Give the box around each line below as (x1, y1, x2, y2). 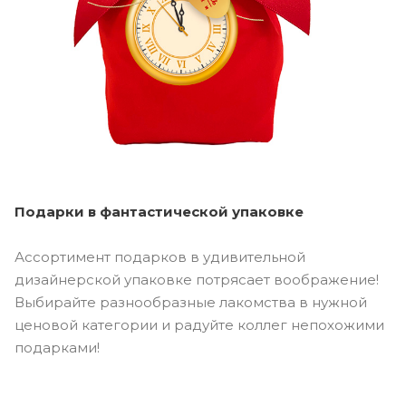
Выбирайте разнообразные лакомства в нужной (14, 293, 367, 311)
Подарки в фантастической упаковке (14, 202, 304, 220)
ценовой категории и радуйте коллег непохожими (14, 315, 384, 333)
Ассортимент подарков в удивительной (14, 247, 305, 266)
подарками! (14, 338, 100, 356)
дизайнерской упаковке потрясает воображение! (14, 270, 379, 288)
